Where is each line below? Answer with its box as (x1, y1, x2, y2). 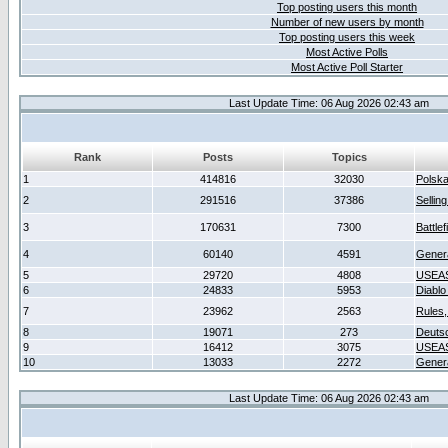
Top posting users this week (279, 31, 415, 43)
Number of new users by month (270, 16, 424, 28)
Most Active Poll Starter (291, 61, 403, 73)
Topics (331, 151, 367, 163)
